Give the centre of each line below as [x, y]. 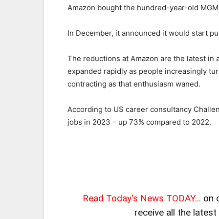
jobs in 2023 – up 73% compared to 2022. [139, 122]
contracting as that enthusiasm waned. [134, 84]
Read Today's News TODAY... [142, 198]
